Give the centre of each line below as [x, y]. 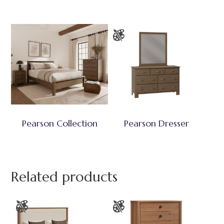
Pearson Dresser [156, 123]
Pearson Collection [59, 123]
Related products [64, 177]
